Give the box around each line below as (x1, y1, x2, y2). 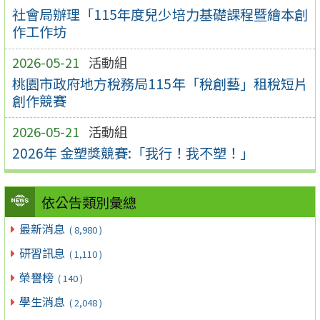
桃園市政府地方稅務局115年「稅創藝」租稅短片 (11, 73, 309, 94)
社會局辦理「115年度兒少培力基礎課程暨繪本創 (11, 4, 309, 25)
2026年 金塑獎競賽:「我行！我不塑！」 (11, 142, 254, 163)
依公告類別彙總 (41, 192, 136, 213)
